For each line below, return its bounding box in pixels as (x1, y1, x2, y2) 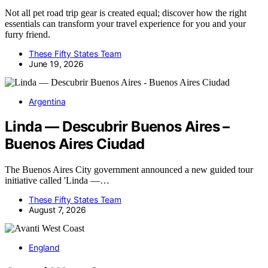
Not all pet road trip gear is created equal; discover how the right (5, 7, 246, 18)
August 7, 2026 (29, 205, 86, 215)
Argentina (29, 96, 66, 106)
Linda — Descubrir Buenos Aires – (5, 118, 230, 136)
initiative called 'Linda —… (5, 175, 109, 186)
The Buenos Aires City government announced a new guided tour (5, 165, 253, 175)
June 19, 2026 (29, 58, 84, 69)
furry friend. (5, 29, 50, 39)
